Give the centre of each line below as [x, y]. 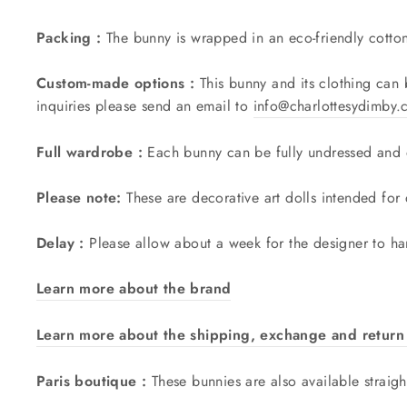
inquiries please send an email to [145, 105]
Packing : [69, 37]
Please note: [79, 197]
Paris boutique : [94, 381]
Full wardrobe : [89, 152]
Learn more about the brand [134, 288]
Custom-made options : [116, 83]
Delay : [60, 243]
